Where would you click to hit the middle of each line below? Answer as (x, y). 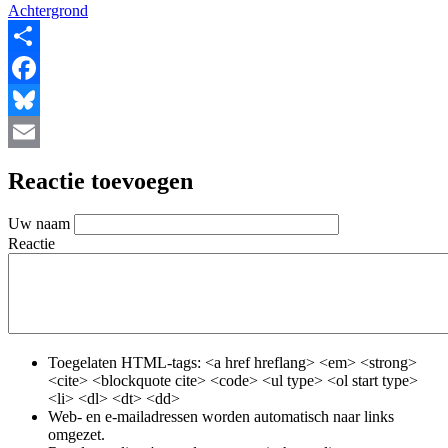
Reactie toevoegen (100, 180)
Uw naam (39, 224)
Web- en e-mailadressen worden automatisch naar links (221, 417)
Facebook (39, 99)
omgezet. (76, 435)
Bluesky (34, 131)
